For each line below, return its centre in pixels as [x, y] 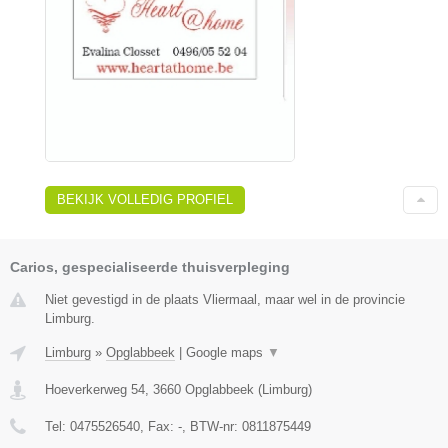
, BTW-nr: [212, 427]
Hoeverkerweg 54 [95, 390]
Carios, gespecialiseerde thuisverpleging [150, 267]
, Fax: [159, 427]
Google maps [226, 353]
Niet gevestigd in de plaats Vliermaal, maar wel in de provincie [225, 300]
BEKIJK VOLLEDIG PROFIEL [145, 200]
